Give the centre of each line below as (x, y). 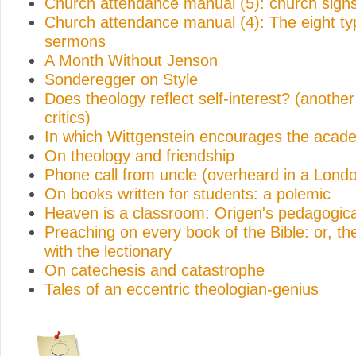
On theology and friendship (139, 155)
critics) (68, 117)
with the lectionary (108, 251)
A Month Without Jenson (131, 60)
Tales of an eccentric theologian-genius (182, 289)
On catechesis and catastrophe (155, 270)
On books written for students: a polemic (188, 193)
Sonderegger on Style (121, 79)
